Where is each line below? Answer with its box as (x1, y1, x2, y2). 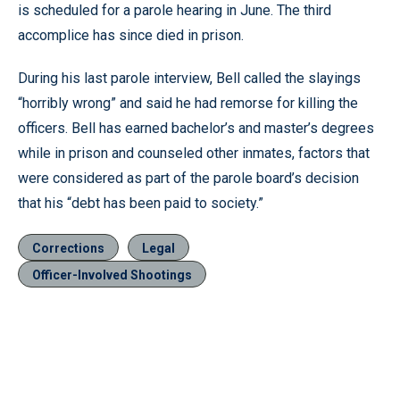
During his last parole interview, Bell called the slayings (18, 69, 361, 87)
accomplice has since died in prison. (18, 26, 244, 44)
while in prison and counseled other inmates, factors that (18, 144, 370, 162)
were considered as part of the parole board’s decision (18, 169, 359, 187)
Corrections (32, 240, 104, 255)
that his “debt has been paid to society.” (18, 194, 263, 212)
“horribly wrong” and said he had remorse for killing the (18, 94, 358, 112)
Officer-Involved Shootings (32, 267, 192, 282)
